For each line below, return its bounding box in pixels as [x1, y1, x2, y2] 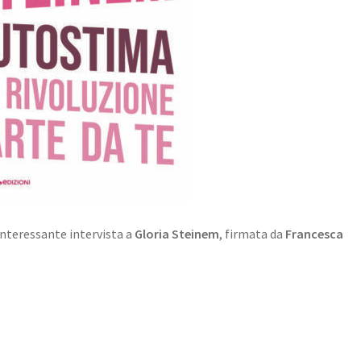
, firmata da [219, 225, 286, 242]
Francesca [285, 225, 344, 242]
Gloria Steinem [135, 225, 220, 242]
